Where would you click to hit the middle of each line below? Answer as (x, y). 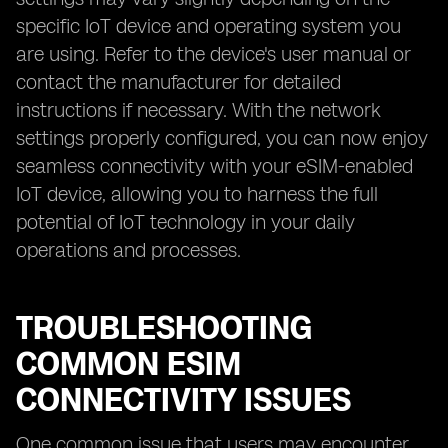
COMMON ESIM (128, 364)
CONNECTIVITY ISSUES (183, 400)
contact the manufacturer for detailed (178, 82)
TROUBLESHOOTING (164, 328)
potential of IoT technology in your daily (185, 222)
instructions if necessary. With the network (198, 110)
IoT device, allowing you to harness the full (197, 194)
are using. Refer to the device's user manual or (213, 54)
